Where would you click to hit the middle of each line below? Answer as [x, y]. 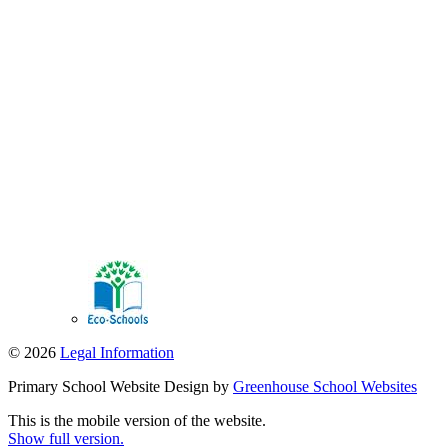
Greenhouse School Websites [325, 387]
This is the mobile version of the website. [137, 421]
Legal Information [117, 353]
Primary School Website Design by [120, 387]
